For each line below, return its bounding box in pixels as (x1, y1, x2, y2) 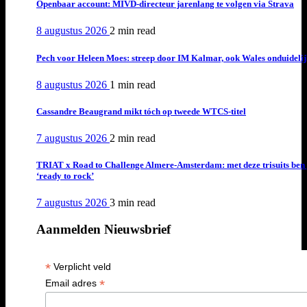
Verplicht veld (50, 260, 111, 272)
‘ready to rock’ (36, 171, 94, 182)
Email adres (45, 277, 99, 288)
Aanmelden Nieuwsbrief (36, 222, 171, 237)
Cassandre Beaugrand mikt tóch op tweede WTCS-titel (36, 106, 246, 116)
